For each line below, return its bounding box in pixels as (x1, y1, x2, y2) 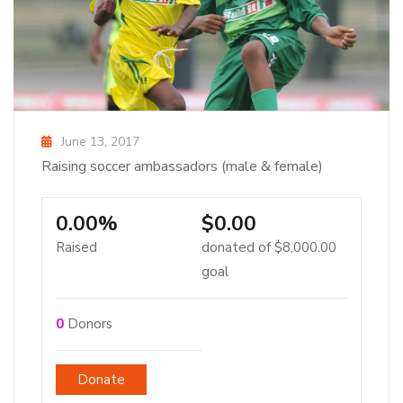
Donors (64, 314, 112, 333)
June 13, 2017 (61, 132, 139, 150)
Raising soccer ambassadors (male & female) (41, 156, 323, 176)
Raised (56, 237, 97, 256)
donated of (201, 237, 274, 256)
